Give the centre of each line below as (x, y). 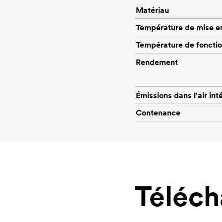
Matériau (152, 10)
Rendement (157, 62)
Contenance (158, 112)
